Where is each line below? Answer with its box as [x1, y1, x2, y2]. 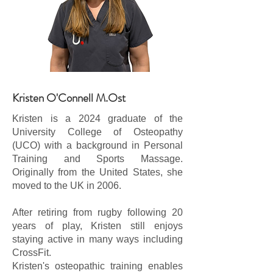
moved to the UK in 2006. [12, 180, 121, 191]
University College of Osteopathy [12, 127, 183, 137]
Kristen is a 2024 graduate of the [12, 113, 183, 124]
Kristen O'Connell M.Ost [12, 90, 126, 106]
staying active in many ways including [12, 234, 183, 244]
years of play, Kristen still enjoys [12, 221, 183, 231]
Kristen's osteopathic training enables [12, 261, 183, 271]
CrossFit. [12, 247, 54, 258]
